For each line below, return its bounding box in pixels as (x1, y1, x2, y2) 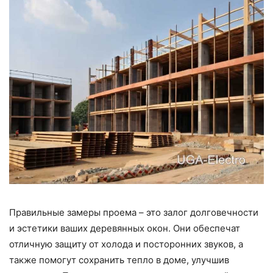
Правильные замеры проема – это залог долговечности (9, 207, 258, 218)
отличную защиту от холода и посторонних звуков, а (9, 238, 243, 250)
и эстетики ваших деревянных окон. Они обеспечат (9, 222, 240, 234)
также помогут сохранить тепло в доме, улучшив (9, 254, 229, 266)
